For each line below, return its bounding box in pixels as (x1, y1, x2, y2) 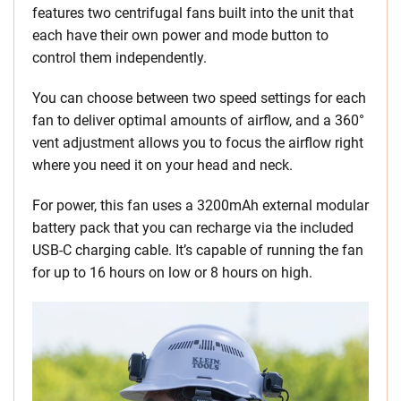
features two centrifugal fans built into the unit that (32, 4, 354, 22)
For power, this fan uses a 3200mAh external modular (32, 197, 369, 215)
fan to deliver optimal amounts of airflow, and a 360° (32, 112, 364, 130)
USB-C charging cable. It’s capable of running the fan (32, 242, 363, 260)
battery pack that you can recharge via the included (32, 219, 354, 237)
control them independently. (32, 49, 207, 67)
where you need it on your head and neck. (32, 157, 293, 175)
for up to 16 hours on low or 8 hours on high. (32, 264, 312, 282)
